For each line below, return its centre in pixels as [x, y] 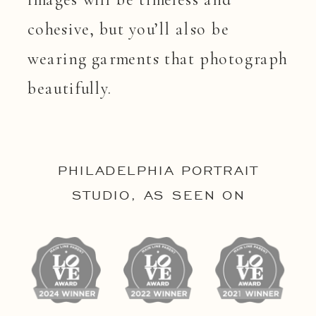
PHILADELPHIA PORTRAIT [159, 170]
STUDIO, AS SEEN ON [158, 195]
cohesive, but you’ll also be [128, 29]
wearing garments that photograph [158, 59]
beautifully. [70, 88]
